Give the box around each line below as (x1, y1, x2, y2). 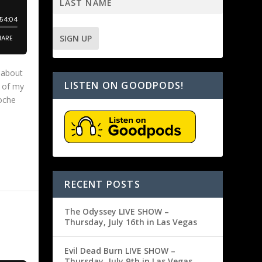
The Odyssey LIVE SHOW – (64, 205, 170, 217)
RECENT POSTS (64, 177, 140, 191)
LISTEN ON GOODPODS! (64, 79, 184, 92)
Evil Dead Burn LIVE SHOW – (64, 244, 176, 256)
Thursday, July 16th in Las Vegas (64, 216, 198, 227)
